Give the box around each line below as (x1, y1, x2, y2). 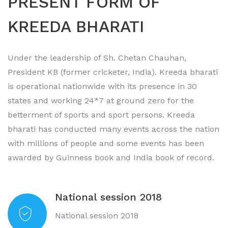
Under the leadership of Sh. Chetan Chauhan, (8, 53, 186, 63)
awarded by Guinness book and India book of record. (8, 153, 214, 162)
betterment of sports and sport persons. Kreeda (8, 110, 195, 120)
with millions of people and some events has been (8, 138, 204, 148)
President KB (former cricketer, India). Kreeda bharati (8, 67, 218, 77)
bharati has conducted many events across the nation (8, 124, 219, 134)
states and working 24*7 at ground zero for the (8, 96, 194, 105)
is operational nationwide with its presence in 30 (8, 81, 197, 91)
